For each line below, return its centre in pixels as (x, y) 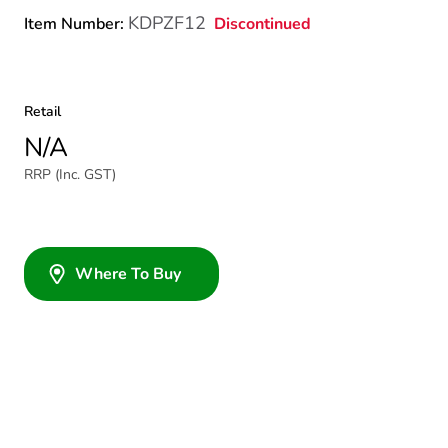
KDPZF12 (167, 23)
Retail (42, 111)
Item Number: (76, 24)
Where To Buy (128, 274)
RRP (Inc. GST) (70, 174)
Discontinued (262, 23)
